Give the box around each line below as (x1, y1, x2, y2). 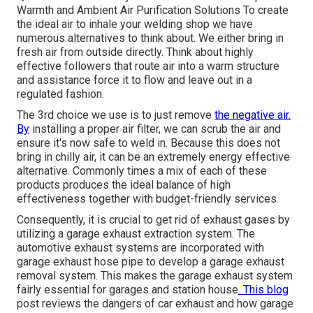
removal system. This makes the (17, 269, 178, 283)
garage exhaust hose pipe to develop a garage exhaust (17, 255, 284, 269)
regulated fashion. (17, 87, 104, 101)
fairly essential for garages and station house (17, 283, 238, 297)
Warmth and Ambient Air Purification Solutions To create (17, 3, 289, 17)
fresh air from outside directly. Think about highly (17, 45, 254, 59)
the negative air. (214, 108, 291, 122)
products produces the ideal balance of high (17, 178, 231, 192)
